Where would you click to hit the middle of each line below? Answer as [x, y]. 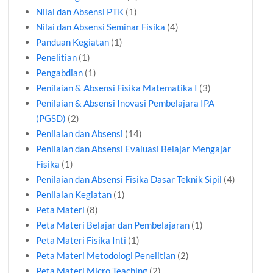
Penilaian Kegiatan [74, 195]
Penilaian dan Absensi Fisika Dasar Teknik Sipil [129, 179]
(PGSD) [51, 119]
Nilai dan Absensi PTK [80, 12]
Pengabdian [60, 73]
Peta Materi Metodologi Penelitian [106, 256]
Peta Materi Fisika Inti [81, 240]
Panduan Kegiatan [73, 42]
